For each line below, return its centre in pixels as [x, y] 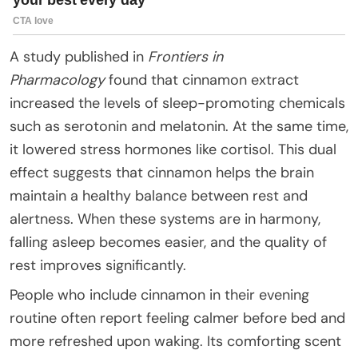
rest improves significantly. [98, 265]
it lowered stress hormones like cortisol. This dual [173, 149]
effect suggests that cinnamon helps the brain [162, 172]
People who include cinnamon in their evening [159, 294]
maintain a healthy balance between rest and [159, 195]
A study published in [79, 56]
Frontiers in [185, 56]
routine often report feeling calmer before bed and [177, 318]
